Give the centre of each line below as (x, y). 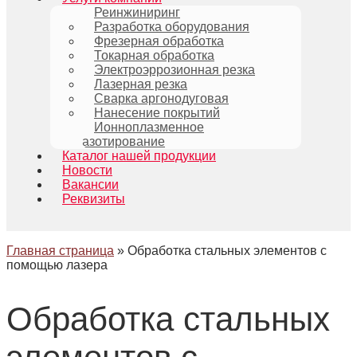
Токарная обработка (154, 55)
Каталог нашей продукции (139, 156)
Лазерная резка (141, 84)
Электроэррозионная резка (175, 70)
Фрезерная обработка (159, 41)
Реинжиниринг (137, 12)
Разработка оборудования (172, 27)
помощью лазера (57, 265)
